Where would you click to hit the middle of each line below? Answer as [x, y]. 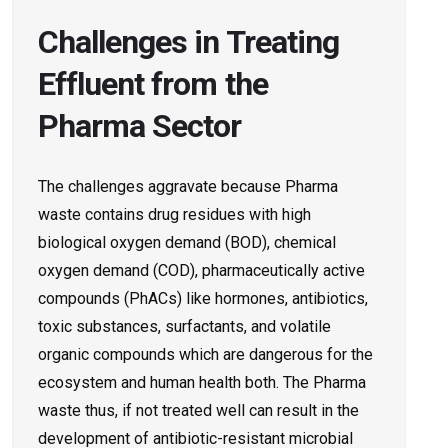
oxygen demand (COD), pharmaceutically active [201, 270]
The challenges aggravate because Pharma [188, 186]
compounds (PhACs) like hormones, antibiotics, [203, 298]
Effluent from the [153, 83]
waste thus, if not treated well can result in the [198, 410]
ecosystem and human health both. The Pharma [202, 382]
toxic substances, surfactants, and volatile [184, 326]
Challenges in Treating [188, 41]
